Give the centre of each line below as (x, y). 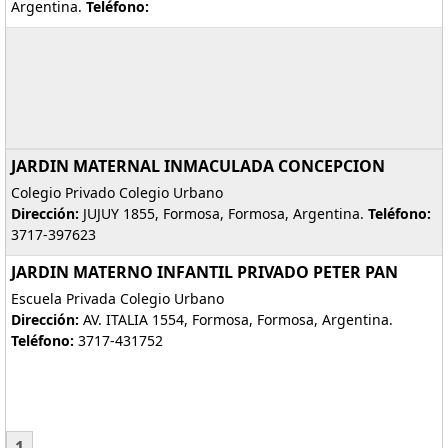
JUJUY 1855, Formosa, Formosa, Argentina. (223, 213)
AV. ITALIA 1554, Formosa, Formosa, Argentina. (236, 319)
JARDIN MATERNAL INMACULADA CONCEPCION (198, 166)
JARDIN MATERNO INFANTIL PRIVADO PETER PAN (204, 272)
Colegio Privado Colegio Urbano (117, 192)
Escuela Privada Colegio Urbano (117, 298)
